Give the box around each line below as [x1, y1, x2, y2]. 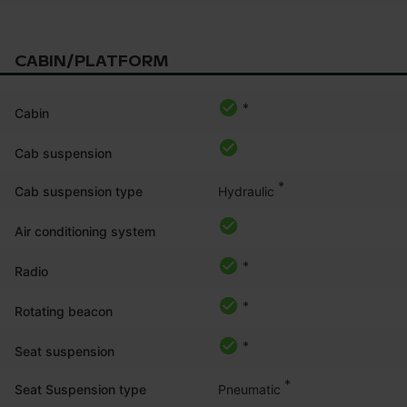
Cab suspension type [15, 183, 143, 199]
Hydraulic [218, 183, 274, 199]
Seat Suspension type [15, 381, 146, 397]
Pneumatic [218, 381, 281, 397]
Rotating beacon [15, 303, 113, 319]
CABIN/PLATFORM [15, 51, 168, 71]
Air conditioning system [15, 223, 155, 239]
